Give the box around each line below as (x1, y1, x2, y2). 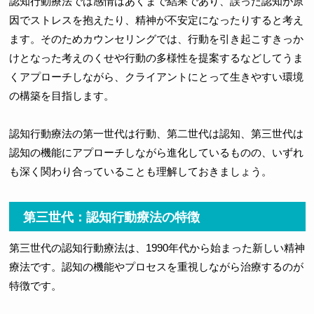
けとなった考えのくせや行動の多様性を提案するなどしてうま (8, 52, 303, 64)
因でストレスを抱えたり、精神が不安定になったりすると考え (8, 14, 303, 27)
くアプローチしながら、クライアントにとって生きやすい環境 (8, 71, 303, 83)
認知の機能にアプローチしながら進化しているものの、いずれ (8, 146, 303, 159)
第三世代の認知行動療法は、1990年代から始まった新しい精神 (8, 242, 305, 254)
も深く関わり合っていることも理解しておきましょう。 (8, 165, 272, 178)
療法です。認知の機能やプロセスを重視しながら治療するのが (8, 261, 303, 273)
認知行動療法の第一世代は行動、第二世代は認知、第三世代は (8, 128, 303, 140)
